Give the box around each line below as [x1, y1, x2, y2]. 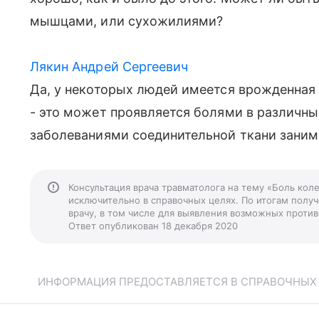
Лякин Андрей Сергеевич [30, 59, 189, 74]
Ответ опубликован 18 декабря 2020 [68, 220, 238, 231]
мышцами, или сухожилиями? [30, 14, 224, 28]
